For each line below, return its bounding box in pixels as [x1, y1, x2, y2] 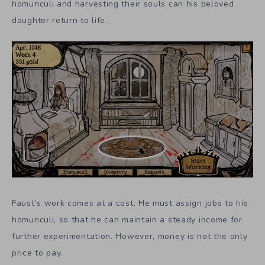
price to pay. [12, 247, 63, 259]
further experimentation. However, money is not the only [12, 231, 248, 243]
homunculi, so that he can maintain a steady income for [12, 214, 243, 226]
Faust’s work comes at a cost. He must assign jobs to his [12, 198, 248, 209]
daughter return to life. [12, 14, 108, 26]
